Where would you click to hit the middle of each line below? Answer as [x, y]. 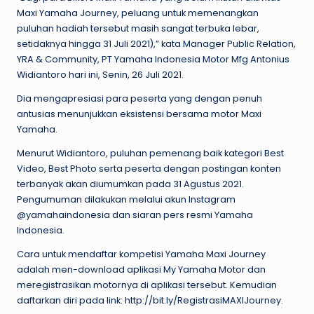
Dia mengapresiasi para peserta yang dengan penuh [139, 99]
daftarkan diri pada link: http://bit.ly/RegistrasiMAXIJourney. [150, 301]
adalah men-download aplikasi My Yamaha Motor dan [141, 270]
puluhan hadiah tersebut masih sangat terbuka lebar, [138, 29]
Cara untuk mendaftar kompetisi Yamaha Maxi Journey [141, 254]
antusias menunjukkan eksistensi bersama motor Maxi [139, 114]
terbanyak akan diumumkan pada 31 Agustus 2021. [130, 184]
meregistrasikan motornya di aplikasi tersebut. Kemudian [147, 285]
